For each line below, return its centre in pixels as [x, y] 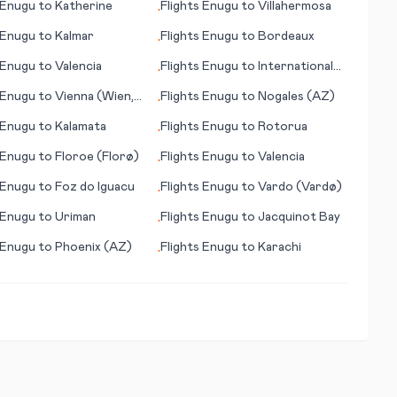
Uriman [75, 217]
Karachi [280, 247]
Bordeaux [287, 36]
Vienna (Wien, [94, 97]
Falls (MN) [190, 84]
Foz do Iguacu [94, 187]
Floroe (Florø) [97, 157]
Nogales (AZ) [297, 97]
